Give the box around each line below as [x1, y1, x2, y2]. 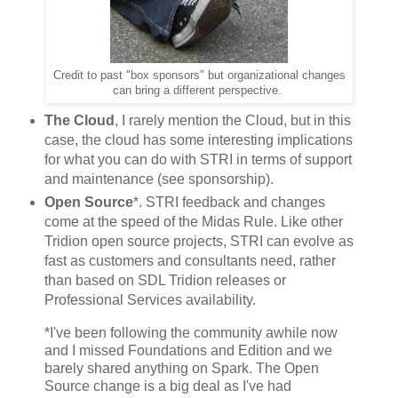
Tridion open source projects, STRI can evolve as [44, 234, 354, 250]
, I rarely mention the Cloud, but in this [114, 113, 351, 129]
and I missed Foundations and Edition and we [44, 342, 332, 358]
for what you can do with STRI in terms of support [44, 152, 352, 168]
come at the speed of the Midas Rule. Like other [44, 214, 343, 230]
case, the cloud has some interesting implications [44, 132, 353, 148]
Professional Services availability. [44, 292, 256, 308]
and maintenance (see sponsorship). [44, 171, 274, 187]
